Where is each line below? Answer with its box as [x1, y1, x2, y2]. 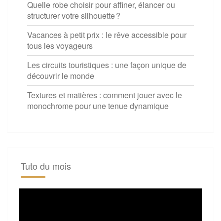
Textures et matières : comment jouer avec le [27, 89, 182, 101]
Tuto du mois [21, 159, 71, 172]
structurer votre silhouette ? [27, 9, 120, 21]
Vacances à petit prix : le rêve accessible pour [27, 29, 186, 40]
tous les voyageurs [27, 39, 93, 51]
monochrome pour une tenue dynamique [27, 100, 169, 111]
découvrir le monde [27, 70, 94, 81]
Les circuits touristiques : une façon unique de [27, 59, 186, 71]
